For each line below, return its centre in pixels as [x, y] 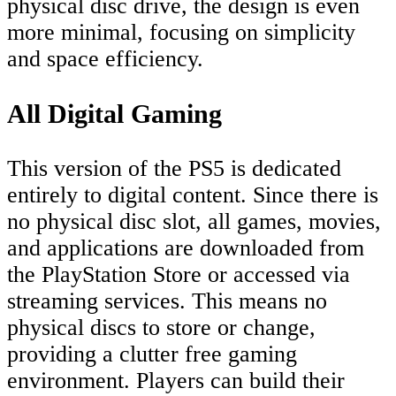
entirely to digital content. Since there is [193, 195]
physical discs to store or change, [161, 328]
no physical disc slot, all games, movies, [194, 222]
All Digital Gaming [114, 114]
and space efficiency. [105, 59]
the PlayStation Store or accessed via [179, 275]
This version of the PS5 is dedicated [174, 169]
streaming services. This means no [167, 301]
